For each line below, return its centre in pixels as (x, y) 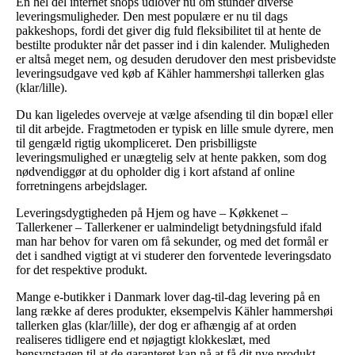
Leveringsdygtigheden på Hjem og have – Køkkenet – (152, 212)
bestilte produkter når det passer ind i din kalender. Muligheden (173, 44)
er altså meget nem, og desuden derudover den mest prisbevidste (176, 59)
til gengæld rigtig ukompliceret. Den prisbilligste (136, 143)
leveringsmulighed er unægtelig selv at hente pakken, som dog (171, 157)
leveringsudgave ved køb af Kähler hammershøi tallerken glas (170, 73)
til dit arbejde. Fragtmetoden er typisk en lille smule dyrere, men (175, 128)
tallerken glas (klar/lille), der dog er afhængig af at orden (156, 325)
